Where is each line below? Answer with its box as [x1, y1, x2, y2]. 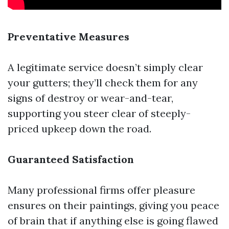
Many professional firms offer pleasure [8, 184, 195, 197]
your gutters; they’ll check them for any [8, 76, 198, 89]
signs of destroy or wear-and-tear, [8, 91, 173, 105]
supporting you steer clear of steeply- [8, 107, 191, 120]
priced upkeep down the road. [8, 122, 151, 135]
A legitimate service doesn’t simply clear [8, 61, 203, 74]
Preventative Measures [8, 30, 129, 43]
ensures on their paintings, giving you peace [8, 199, 219, 212]
